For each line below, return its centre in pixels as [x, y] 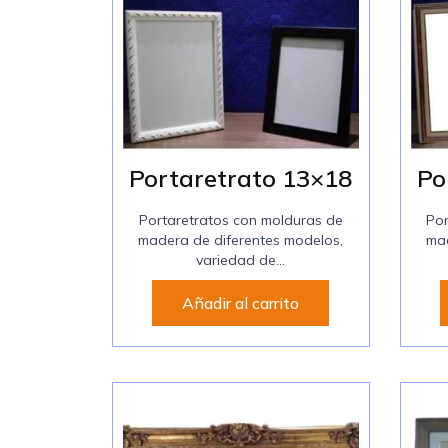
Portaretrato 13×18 [241, 178]
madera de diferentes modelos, [241, 240]
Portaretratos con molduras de [240, 220]
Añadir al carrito [241, 303]
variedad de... [241, 260]
